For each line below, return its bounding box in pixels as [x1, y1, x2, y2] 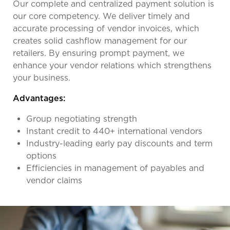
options [26, 150, 56, 161]
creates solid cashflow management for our [13, 35, 187, 46]
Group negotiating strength [26, 113, 137, 124]
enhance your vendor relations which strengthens [13, 60, 212, 70]
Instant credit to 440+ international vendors [26, 126, 202, 136]
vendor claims [26, 175, 82, 185]
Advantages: [13, 93, 65, 103]
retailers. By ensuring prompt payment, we [13, 48, 184, 58]
